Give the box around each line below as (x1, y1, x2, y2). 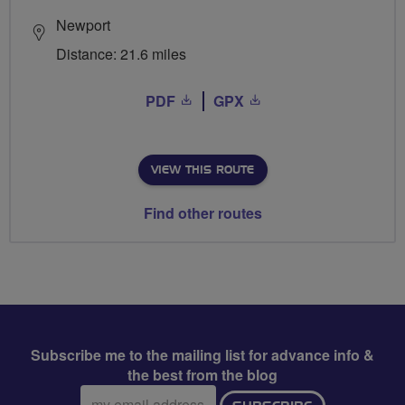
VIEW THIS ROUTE (150, 164, 254, 175)
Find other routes (143, 202, 262, 223)
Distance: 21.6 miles (56, 42, 186, 64)
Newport (56, 14, 110, 35)
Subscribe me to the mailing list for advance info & (31, 344, 374, 365)
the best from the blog (127, 363, 278, 385)
